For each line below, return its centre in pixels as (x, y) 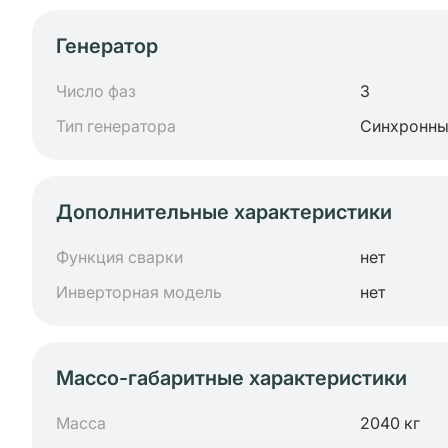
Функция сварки (119, 257)
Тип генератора (116, 126)
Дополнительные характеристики (224, 212)
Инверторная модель (139, 292)
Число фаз (96, 91)
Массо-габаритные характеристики (231, 378)
